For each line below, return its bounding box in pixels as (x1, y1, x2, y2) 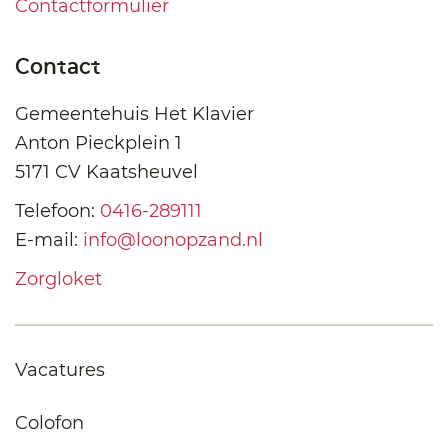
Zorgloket (15, 267, 102, 290)
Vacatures (15, 358, 105, 381)
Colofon (15, 411, 84, 434)
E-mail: (15, 228, 83, 251)
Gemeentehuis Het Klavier (15, 102, 254, 125)
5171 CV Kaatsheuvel (15, 160, 198, 183)
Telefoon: (15, 199, 100, 222)
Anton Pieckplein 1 (15, 131, 182, 154)
